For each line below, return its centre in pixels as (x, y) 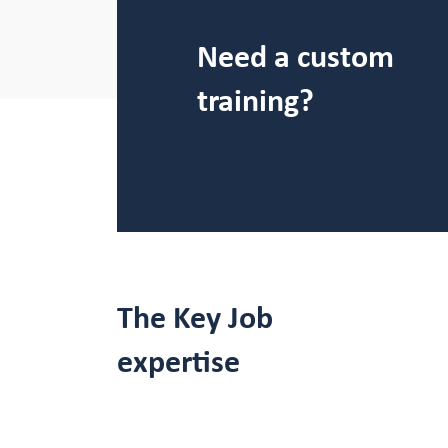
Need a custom (295, 58)
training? (255, 102)
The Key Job (195, 319)
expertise (178, 363)
